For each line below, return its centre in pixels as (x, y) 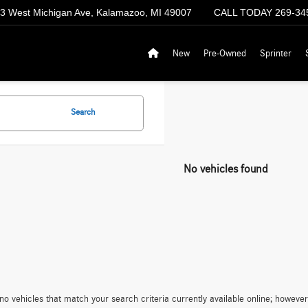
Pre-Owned (225, 53)
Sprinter (276, 53)
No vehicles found (226, 168)
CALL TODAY (243, 13)
